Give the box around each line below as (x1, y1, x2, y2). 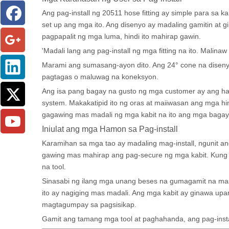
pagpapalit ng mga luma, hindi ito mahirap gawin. (42, 32, 201, 40)
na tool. (42, 163, 66, 171)
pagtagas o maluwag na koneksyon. (42, 73, 158, 81)
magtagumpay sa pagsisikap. (42, 200, 136, 209)
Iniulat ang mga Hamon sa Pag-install (42, 124, 178, 133)
